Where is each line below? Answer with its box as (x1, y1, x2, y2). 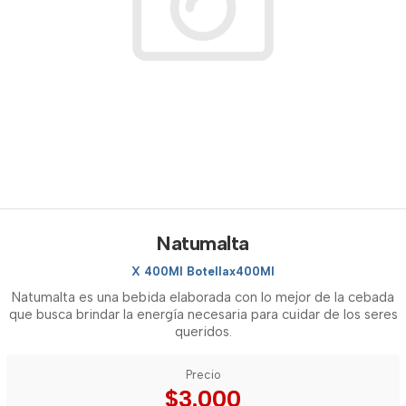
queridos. (174, 324, 232, 340)
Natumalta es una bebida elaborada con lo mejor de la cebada (12, 289, 394, 305)
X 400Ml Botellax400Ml (131, 265, 275, 278)
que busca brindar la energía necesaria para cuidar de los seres (8, 306, 398, 323)
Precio (185, 368, 221, 382)
